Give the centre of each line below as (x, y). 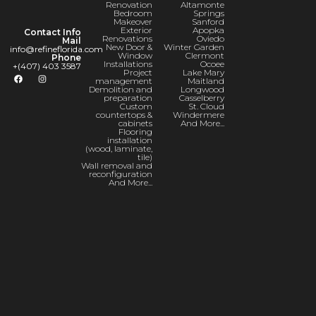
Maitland (206, 80)
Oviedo (210, 38)
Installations (128, 63)
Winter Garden (194, 47)
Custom (136, 106)
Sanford (208, 21)
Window (135, 55)
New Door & (129, 47)
